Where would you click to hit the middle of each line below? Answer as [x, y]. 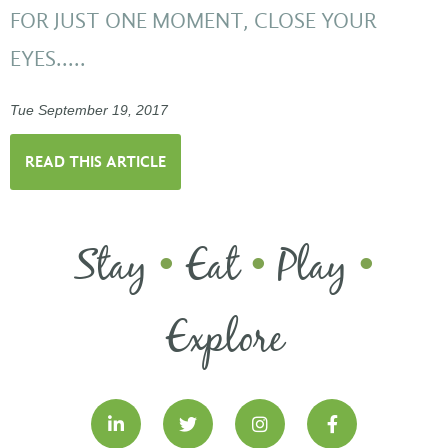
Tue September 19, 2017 [89, 111]
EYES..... [48, 58]
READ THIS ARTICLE [95, 161]
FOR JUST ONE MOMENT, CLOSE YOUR [193, 20]
